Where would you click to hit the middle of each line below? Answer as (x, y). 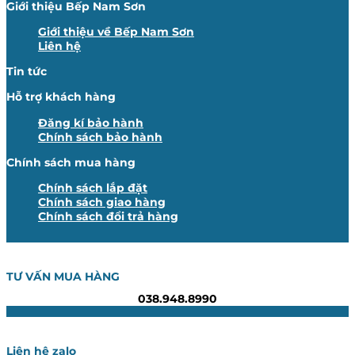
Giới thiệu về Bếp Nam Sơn (116, 31)
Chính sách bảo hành (100, 137)
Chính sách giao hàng (102, 202)
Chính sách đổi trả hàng (108, 216)
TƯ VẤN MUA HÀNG (63, 277)
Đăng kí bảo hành (91, 122)
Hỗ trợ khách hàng (61, 97)
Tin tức (27, 72)
